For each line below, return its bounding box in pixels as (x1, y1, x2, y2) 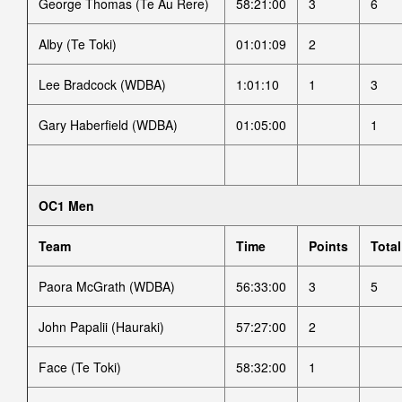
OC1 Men (39, 197, 94, 214)
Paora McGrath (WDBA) (39, 277, 175, 295)
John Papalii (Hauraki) (39, 318, 164, 336)
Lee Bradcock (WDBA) (39, 75, 166, 93)
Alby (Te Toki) (39, 35, 117, 53)
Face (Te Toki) (39, 358, 121, 376)
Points (309, 237, 348, 255)
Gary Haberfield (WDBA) (39, 116, 178, 134)
